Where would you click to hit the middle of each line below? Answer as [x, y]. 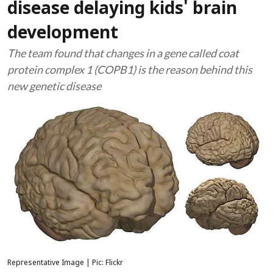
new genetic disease [54, 86]
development [65, 34]
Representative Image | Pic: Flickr [65, 263]
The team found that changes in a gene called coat [123, 53]
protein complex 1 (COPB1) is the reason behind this [130, 69]
